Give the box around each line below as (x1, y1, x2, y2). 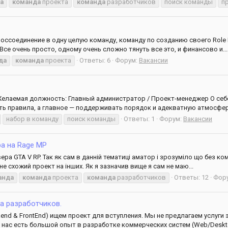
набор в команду (6, 115, 59, 123)
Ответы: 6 (79, 56, 110, 64)
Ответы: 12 (174, 173, 209, 181)
